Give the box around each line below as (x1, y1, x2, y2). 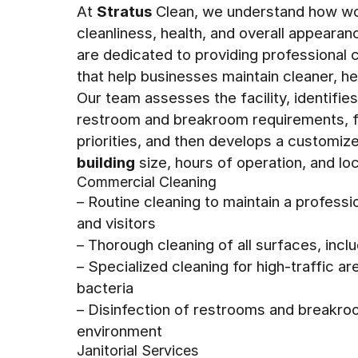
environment (77, 322, 162, 340)
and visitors (77, 214, 156, 232)
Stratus (97, 2, 152, 20)
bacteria (77, 279, 133, 296)
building (77, 153, 135, 171)
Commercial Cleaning (77, 173, 217, 190)
